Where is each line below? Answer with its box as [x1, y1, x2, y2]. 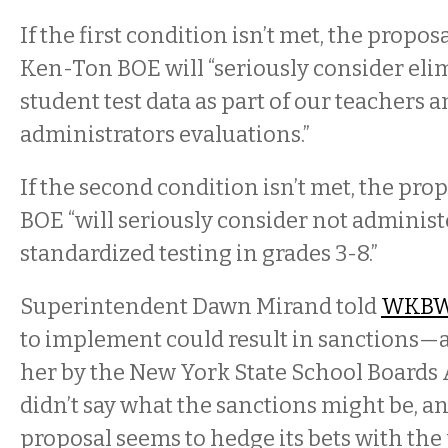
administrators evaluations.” [20, 121, 310, 148]
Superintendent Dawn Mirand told [20, 293, 381, 320]
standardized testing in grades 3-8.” [20, 240, 378, 267]
